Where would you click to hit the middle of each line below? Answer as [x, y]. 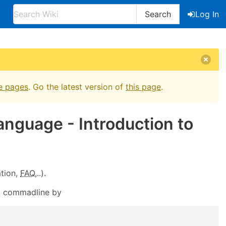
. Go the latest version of [77, 87]
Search [158, 14]
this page [143, 87]
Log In [207, 14]
